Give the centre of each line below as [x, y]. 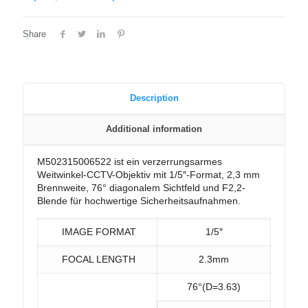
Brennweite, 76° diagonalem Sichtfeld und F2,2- [141, 188]
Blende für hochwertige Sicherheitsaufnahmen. [139, 201]
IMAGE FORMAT [97, 232]
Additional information [154, 129]
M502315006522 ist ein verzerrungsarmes [130, 162]
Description [154, 98]
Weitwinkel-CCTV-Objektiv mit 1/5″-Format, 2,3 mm [148, 175]
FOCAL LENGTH [97, 259]
